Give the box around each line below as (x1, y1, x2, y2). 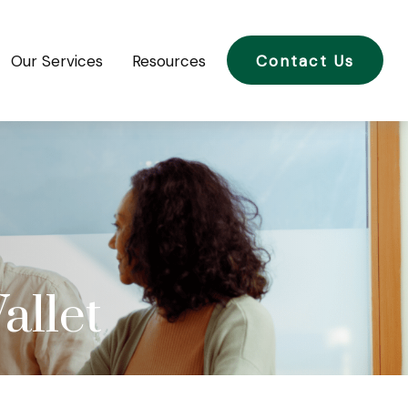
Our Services (10, 51, 103, 72)
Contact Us (256, 51, 355, 72)
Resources (131, 51, 206, 72)
